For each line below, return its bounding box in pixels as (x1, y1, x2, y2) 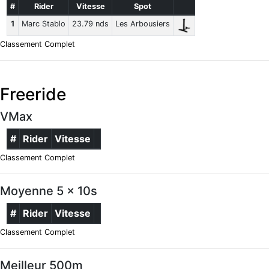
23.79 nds (72, 19, 109, 29)
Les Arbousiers (115, 19, 171, 29)
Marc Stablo (22, 19, 66, 29)
